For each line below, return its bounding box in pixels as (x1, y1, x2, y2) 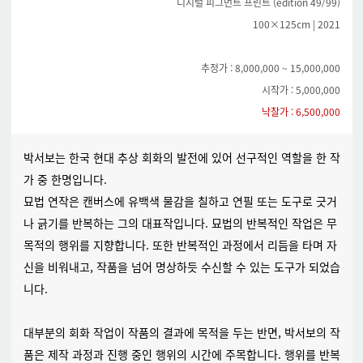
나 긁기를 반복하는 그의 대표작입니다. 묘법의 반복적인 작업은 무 (23, 215, 337, 231)
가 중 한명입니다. (23, 171, 107, 187)
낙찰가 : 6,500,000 (261, 105, 340, 118)
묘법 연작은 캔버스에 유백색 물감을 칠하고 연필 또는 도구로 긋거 (23, 193, 337, 209)
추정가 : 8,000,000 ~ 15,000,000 (200, 61, 340, 75)
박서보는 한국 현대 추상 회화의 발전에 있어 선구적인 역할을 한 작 (23, 149, 340, 165)
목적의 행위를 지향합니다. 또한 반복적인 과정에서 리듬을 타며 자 (23, 237, 337, 253)
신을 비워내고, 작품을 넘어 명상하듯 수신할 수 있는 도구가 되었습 (23, 258, 340, 275)
